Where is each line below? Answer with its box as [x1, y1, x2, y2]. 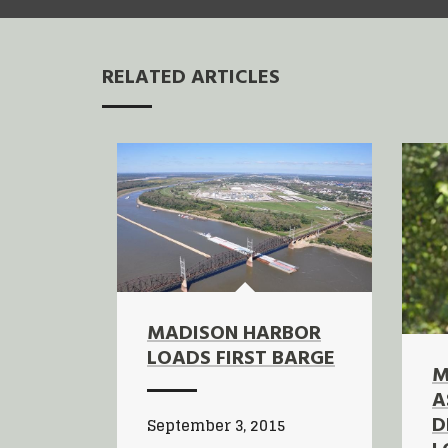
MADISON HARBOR [147, 317, 321, 350]
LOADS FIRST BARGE [147, 342, 335, 375]
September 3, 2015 [147, 411, 285, 439]
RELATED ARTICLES [102, 61, 280, 94]
